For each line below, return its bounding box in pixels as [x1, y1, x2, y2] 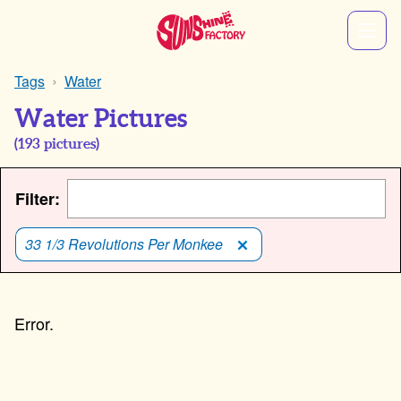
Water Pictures [14, 107, 187, 132]
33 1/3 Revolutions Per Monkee [25, 234, 223, 255]
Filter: [15, 187, 60, 210]
